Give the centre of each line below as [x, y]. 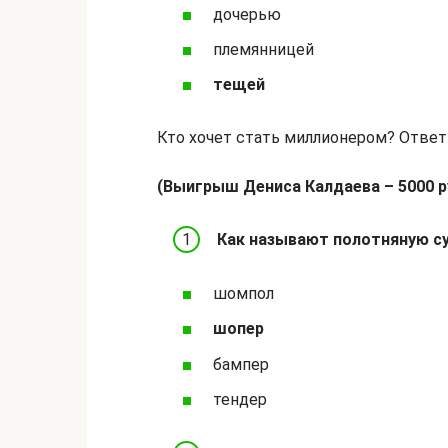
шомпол [243, 294]
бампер [241, 364]
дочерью [247, 15]
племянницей [263, 50]
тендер [240, 399]
